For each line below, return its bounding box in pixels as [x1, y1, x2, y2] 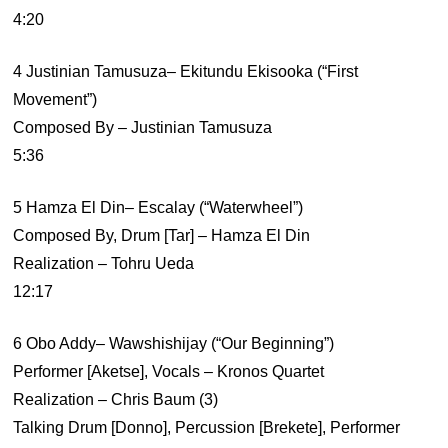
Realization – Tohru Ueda [13, 255, 195, 272]
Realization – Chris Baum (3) [13, 391, 219, 408]
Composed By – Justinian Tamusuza [13, 119, 273, 136]
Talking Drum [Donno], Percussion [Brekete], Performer [13, 419, 401, 436]
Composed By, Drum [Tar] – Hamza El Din [13, 227, 311, 244]
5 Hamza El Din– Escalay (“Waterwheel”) [13, 199, 304, 216]
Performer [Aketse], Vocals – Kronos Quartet [13, 363, 325, 380]
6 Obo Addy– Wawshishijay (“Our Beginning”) [13, 335, 335, 352]
